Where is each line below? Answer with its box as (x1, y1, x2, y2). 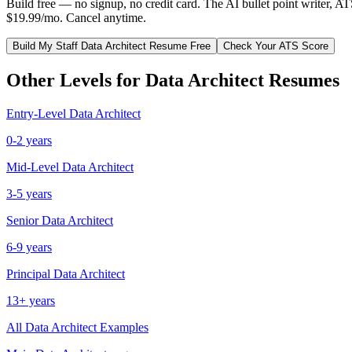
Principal (6, 266, 50, 280)
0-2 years (6, 133, 52, 147)
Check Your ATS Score (223, 39, 328, 52)
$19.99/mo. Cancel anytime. (6, 10, 146, 24)
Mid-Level (6, 159, 59, 174)
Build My (13, 39, 56, 52)
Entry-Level (6, 106, 66, 120)
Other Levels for (6, 69, 145, 90)
